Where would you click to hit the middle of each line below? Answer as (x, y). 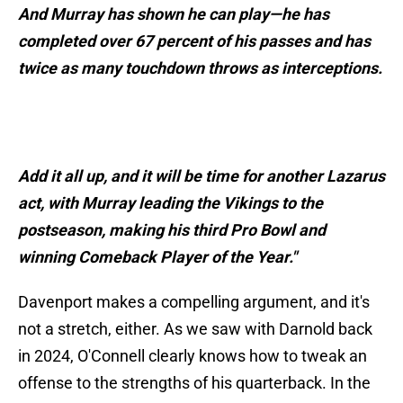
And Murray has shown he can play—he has (174, 14)
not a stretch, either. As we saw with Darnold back (195, 329)
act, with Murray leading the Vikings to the (170, 203)
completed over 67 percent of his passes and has (194, 41)
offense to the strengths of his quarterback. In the (194, 383)
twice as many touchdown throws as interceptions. (200, 68)
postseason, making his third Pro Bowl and (172, 230)
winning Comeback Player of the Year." (157, 257)
